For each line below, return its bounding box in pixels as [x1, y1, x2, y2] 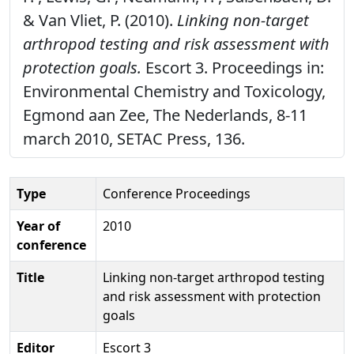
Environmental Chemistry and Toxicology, [23, 80, 326, 102]
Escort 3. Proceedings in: [141, 56, 324, 78]
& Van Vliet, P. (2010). [23, 9, 177, 31]
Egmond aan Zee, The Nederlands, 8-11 [23, 104, 307, 126]
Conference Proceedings [103, 184, 250, 202]
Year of [17, 217, 60, 235]
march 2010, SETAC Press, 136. [23, 127, 245, 149]
